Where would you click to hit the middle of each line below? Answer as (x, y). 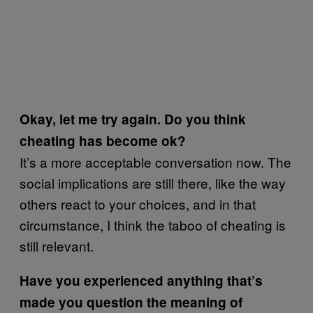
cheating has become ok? (103, 141)
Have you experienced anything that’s (141, 281)
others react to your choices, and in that (138, 204)
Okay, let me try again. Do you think (133, 119)
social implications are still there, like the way (153, 183)
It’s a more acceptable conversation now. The (155, 162)
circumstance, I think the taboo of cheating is (153, 225)
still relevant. (57, 246)
